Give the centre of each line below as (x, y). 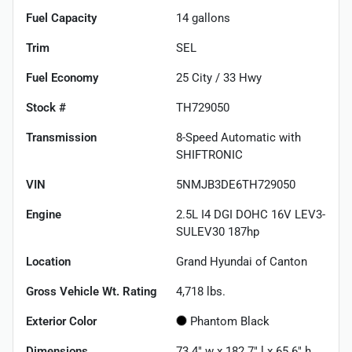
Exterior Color (61, 322)
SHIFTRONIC (209, 155)
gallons (209, 18)
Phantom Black (230, 322)
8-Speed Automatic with (238, 138)
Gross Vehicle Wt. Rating (92, 292)
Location (48, 262)
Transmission (61, 138)
